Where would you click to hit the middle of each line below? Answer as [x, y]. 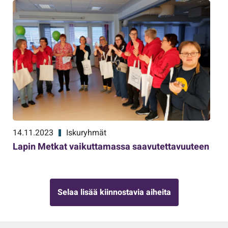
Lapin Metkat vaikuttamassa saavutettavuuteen [111, 147]
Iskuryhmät [86, 133]
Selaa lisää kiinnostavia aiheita [114, 192]
